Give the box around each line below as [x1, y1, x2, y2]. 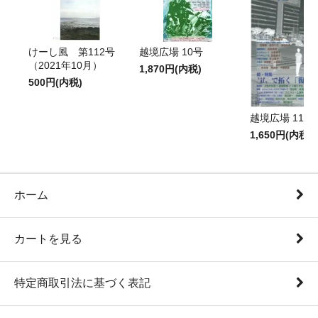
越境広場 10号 [139, 46, 203, 57]
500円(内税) [28, 77, 82, 88]
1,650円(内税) [250, 129, 312, 141]
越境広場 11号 [250, 112, 314, 124]
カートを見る [14, 233, 82, 246]
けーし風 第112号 [28, 46, 115, 57]
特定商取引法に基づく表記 [14, 277, 150, 290]
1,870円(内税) [139, 63, 202, 75]
